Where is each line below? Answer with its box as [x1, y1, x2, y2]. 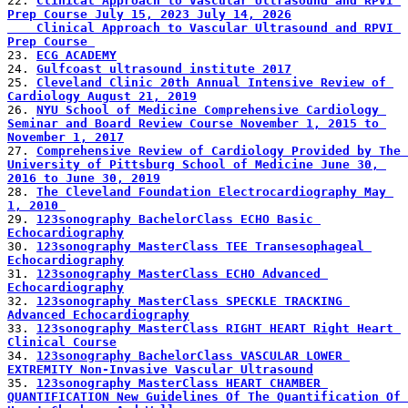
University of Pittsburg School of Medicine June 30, [7, 158, 379, 172]
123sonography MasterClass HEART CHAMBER [36, 376, 321, 391]
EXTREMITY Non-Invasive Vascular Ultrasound [7, 362, 313, 377]
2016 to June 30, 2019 [7, 171, 160, 186]
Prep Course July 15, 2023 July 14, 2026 [7, 7, 291, 22]
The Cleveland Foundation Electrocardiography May [36, 185, 386, 199]
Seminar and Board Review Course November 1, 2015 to [7, 117, 379, 131]
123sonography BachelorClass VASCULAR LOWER [36, 349, 342, 363]
